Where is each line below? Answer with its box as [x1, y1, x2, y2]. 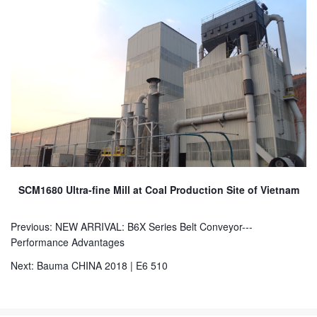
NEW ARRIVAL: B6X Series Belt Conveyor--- [55, 219, 253, 234]
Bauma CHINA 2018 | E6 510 [37, 258, 168, 273]
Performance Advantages [11, 235, 125, 250]
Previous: [11, 219, 55, 234]
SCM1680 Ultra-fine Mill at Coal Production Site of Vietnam [18, 183, 299, 197]
